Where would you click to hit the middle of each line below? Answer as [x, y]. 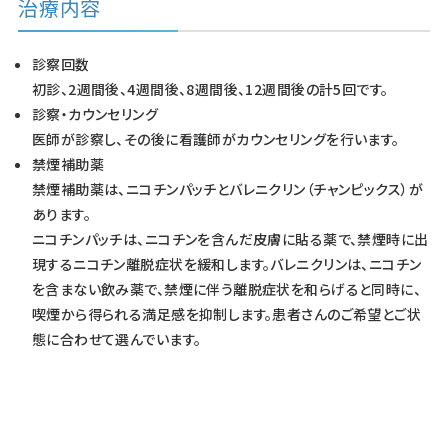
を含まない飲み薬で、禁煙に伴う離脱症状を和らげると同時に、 [226, 289]
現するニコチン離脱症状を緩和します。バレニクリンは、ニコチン [226, 264]
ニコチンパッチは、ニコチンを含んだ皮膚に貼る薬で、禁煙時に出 [230, 239]
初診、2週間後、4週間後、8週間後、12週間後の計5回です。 [210, 89]
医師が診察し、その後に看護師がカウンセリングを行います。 [215, 139]
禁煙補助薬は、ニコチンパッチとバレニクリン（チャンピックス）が [227, 189]
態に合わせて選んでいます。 [116, 339]
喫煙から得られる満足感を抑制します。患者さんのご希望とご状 [226, 314]
